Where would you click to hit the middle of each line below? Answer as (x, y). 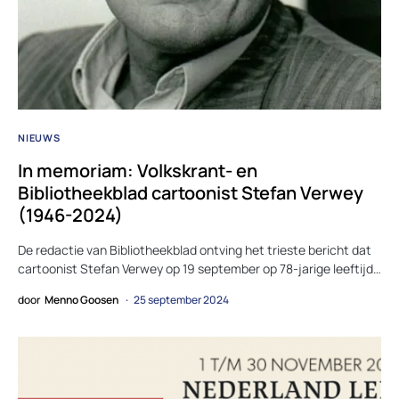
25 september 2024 (181, 300)
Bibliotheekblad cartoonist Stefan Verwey (191, 193)
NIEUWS (39, 138)
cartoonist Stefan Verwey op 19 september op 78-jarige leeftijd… (199, 269)
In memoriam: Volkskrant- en (138, 171)
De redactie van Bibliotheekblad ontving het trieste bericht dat (195, 250)
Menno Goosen (81, 300)
